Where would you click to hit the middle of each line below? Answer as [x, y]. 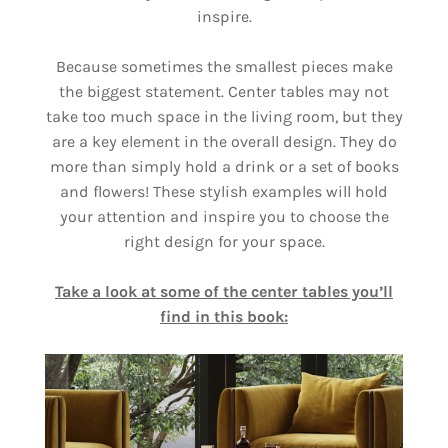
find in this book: [224, 316]
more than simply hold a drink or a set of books [224, 166]
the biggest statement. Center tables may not [224, 91]
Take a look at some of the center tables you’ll [224, 291]
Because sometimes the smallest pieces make [224, 66]
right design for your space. [224, 241]
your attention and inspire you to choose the [224, 216]
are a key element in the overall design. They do [224, 141]
